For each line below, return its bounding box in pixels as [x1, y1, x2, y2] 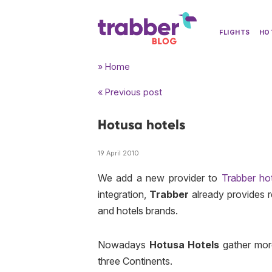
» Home [98, 61, 130, 72]
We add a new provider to [98, 171, 222, 184]
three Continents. [98, 254, 172, 267]
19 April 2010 [98, 149, 139, 157]
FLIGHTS [219, 29, 250, 36]
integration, [98, 188, 149, 200]
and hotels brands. [98, 204, 178, 217]
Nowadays [98, 238, 149, 251]
